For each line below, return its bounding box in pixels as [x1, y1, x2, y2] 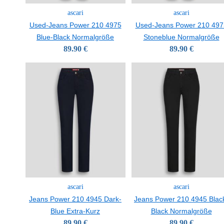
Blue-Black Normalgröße [36, 33, 114, 41]
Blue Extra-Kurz [50, 207, 100, 215]
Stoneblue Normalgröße [143, 33, 219, 41]
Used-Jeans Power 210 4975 [29, 21, 121, 29]
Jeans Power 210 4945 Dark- [29, 195, 121, 203]
